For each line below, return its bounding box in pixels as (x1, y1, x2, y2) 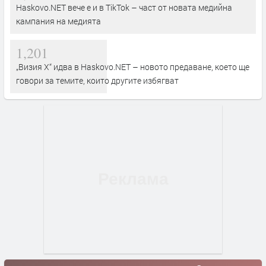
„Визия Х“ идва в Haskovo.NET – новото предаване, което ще (16, 61, 249, 72)
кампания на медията (16, 15, 101, 27)
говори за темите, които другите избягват (16, 74, 179, 86)
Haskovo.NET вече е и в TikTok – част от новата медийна (16, 1, 232, 13)
